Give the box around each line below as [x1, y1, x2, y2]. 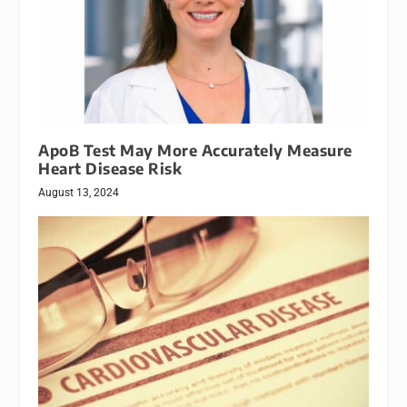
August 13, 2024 [38, 186, 120, 200]
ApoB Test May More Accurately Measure [38, 141, 352, 161]
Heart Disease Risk [38, 159, 183, 179]
